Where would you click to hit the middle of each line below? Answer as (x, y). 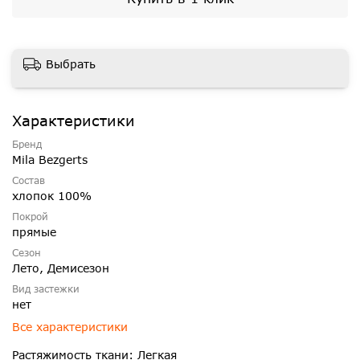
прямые (34, 232)
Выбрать (71, 64)
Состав (29, 180)
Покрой (30, 217)
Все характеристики (70, 327)
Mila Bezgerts (50, 160)
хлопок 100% (52, 196)
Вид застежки (46, 289)
